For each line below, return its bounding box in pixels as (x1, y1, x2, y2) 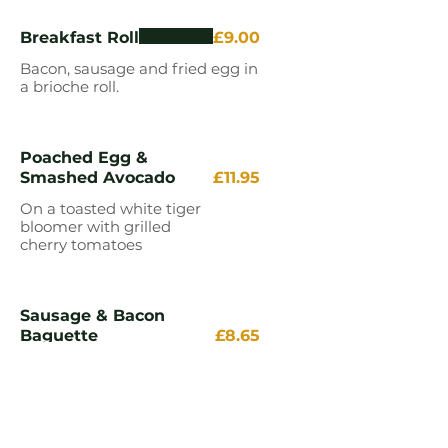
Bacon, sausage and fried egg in (20, 59, 258, 78)
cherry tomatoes (20, 235, 142, 254)
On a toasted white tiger (20, 199, 201, 218)
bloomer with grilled (20, 217, 171, 236)
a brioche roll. (20, 77, 119, 96)
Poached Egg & (20, 148, 148, 167)
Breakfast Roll (20, 28, 139, 47)
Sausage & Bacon (20, 306, 165, 325)
